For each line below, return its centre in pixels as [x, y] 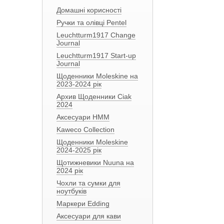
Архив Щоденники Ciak [94, 96]
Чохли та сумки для [88, 183]
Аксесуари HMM [83, 117]
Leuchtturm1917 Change [96, 35]
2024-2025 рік [79, 150]
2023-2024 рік [79, 84]
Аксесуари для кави [88, 216]
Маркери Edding [83, 203]
